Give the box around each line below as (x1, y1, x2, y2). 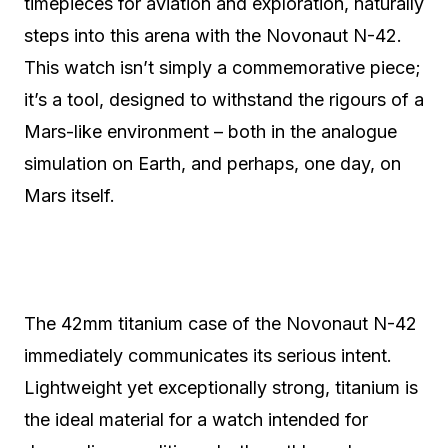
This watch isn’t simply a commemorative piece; (24, 57, 421, 78)
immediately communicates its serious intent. (24, 345, 392, 366)
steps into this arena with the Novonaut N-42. (24, 25, 402, 46)
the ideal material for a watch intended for (24, 409, 368, 430)
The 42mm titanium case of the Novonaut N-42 (24, 313, 417, 334)
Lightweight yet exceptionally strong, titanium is (24, 377, 418, 398)
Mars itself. (24, 185, 125, 206)
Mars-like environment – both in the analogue (24, 121, 397, 142)
